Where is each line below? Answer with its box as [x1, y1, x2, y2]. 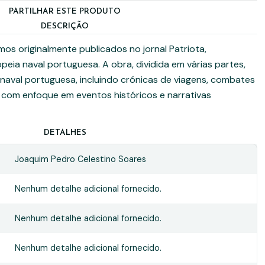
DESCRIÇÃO [41, 22, 89, 30]
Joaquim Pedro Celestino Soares [14, 154, 146, 164]
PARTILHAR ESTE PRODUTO [9, 8, 121, 15]
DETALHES [43, 129, 86, 137]
